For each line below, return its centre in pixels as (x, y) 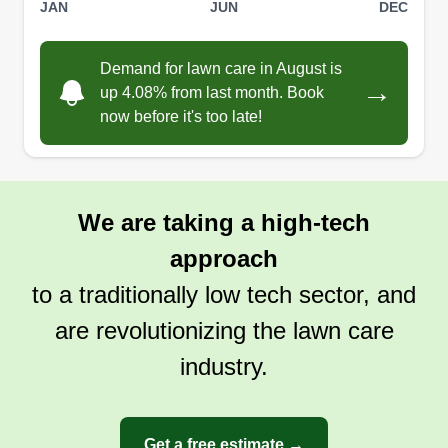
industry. (224, 366)
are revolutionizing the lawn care (224, 330)
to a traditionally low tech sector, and (224, 294)
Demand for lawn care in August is (221, 68)
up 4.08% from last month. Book (212, 92)
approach (224, 258)
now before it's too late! (181, 116)
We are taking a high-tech (224, 222)
